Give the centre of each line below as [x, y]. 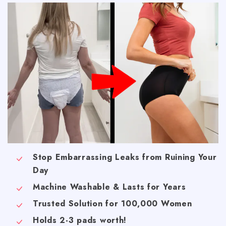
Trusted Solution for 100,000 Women [112, 204]
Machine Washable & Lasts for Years [109, 187]
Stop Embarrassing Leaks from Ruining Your [125, 157]
